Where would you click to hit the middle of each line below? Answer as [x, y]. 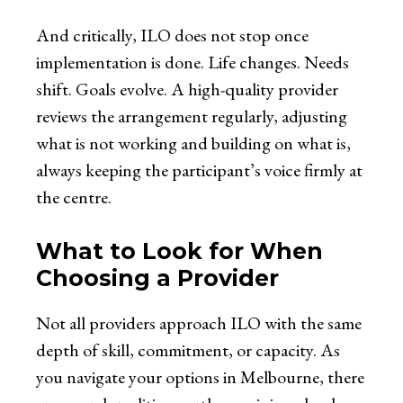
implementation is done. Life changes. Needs [193, 63]
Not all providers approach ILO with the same [199, 323]
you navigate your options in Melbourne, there [200, 377]
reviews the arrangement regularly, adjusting [192, 116]
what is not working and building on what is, [193, 143]
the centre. [74, 197]
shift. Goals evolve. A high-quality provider [187, 90]
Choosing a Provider [157, 278]
